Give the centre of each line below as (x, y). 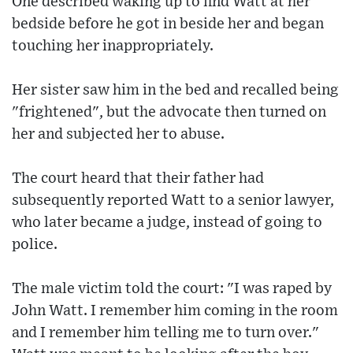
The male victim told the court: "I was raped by (172, 289)
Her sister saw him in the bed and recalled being (175, 91)
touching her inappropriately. (113, 46)
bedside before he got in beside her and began (168, 24)
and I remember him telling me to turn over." (165, 333)
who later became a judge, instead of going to (167, 223)
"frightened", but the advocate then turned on (169, 113)
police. (35, 245)
